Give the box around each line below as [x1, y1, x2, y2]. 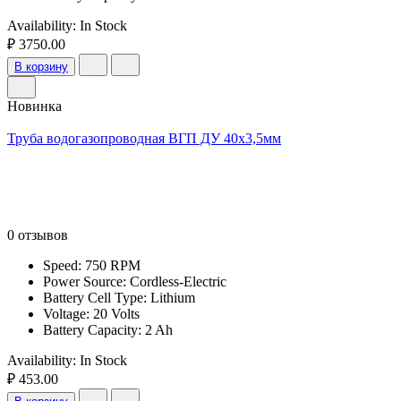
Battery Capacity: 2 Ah [43, 321, 173, 337]
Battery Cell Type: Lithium [43, 289, 195, 305]
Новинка [7, 98, 62, 114]
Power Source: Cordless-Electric [43, 273, 226, 289]
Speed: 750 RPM [43, 257, 141, 273]
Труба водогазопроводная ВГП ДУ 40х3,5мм [7, 130, 281, 146]
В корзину [14, 59, 68, 73]
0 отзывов [7, 226, 68, 243]
